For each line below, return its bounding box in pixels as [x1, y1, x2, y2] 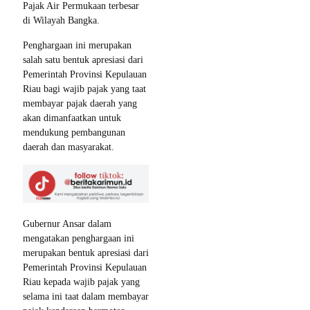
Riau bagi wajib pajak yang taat [23, 83, 146, 94]
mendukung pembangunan [23, 127, 125, 138]
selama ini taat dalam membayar [23, 291, 149, 302]
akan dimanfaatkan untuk [23, 112, 121, 123]
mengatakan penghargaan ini [23, 233, 134, 244]
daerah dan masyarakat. [23, 141, 114, 152]
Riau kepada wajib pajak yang [23, 277, 140, 288]
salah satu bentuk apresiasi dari [23, 54, 143, 65]
